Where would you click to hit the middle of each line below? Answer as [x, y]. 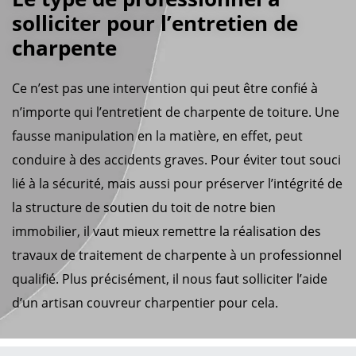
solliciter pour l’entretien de [155, 23]
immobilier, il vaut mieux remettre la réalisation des [166, 231]
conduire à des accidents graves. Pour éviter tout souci [176, 159]
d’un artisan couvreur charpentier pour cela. [145, 302]
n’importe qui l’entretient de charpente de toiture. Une [176, 112]
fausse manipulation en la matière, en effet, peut [157, 135]
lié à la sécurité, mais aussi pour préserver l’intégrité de [177, 183]
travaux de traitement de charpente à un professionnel [177, 255]
